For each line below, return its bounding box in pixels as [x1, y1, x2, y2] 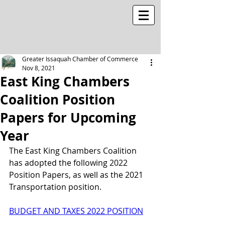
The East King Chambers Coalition [9, 145, 139, 156]
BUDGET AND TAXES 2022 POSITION [9, 205, 143, 216]
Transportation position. [9, 181, 101, 192]
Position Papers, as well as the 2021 [9, 169, 145, 180]
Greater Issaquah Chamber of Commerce [22, 55, 138, 63]
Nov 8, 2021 [22, 64, 55, 72]
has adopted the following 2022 [9, 157, 130, 168]
